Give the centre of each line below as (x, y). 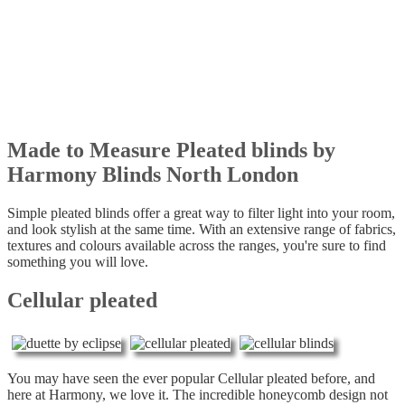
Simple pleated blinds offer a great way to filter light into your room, (201, 212)
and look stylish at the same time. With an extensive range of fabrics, (202, 229)
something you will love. (78, 261)
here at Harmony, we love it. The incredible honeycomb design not (198, 394)
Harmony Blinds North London (153, 174)
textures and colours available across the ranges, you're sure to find (197, 245)
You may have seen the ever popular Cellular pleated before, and (191, 378)
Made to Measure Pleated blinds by (171, 150)
